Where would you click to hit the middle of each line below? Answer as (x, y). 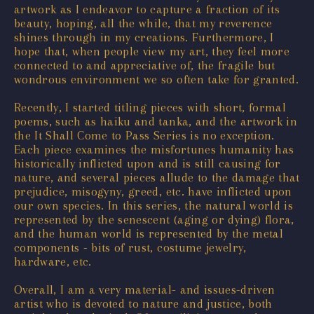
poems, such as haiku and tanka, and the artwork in (156, 121)
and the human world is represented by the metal (149, 233)
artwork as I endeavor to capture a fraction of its (147, 9)
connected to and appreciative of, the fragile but (145, 65)
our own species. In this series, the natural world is (154, 205)
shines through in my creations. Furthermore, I (144, 37)
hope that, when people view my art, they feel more (152, 51)
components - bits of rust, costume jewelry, (130, 247)
